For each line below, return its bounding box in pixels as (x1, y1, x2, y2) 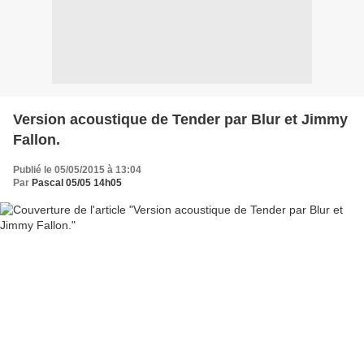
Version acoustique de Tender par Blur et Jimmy (13, 110, 348, 128)
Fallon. (13, 131, 60, 148)
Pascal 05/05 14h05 (32, 176, 122, 188)
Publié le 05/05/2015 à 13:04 (13, 163, 141, 175)
